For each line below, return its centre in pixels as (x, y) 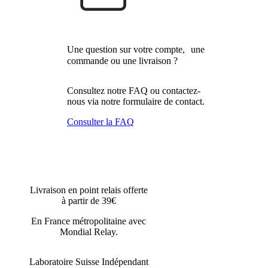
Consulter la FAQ (100, 121)
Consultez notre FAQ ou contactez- (134, 90)
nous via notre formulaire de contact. (136, 101)
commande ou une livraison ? (122, 60)
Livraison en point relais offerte (89, 190)
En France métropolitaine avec (89, 221)
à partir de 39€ (89, 200)
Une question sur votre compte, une (136, 49)
